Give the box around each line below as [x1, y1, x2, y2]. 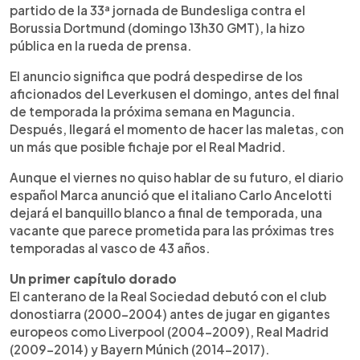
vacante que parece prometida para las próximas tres [10, 222, 334, 238]
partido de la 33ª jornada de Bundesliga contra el [10, 2, 305, 18]
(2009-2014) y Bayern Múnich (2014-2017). [10, 341, 270, 357]
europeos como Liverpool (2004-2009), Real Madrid [10, 323, 329, 339]
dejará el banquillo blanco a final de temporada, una [10, 204, 322, 220]
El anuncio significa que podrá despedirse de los [10, 67, 303, 84]
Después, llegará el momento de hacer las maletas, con [10, 121, 344, 137]
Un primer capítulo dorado [10, 270, 177, 286]
